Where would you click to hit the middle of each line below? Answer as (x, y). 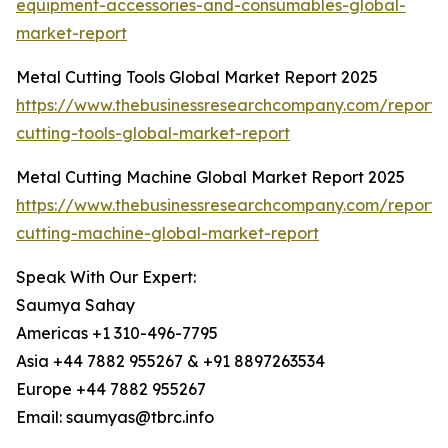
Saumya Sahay (75, 305)
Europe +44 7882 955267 (111, 389)
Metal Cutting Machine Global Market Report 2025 (210, 177)
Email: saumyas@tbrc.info (115, 417)
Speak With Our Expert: (106, 277)
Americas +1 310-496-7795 (117, 333)
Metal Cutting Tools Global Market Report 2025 (197, 77)
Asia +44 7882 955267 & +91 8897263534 (170, 361)
